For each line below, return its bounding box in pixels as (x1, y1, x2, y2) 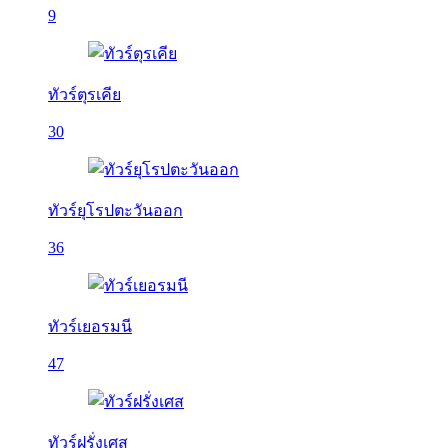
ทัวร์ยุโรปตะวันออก (48, 202, 183, 219)
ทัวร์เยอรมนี (48, 318, 132, 335)
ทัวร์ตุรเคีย (48, 86, 121, 103)
